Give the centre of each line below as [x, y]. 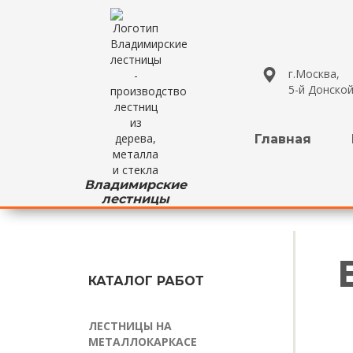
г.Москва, [314, 73]
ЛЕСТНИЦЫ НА [130, 326]
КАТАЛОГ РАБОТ [146, 281]
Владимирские [136, 185]
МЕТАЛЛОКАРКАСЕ [143, 342]
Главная [282, 139]
